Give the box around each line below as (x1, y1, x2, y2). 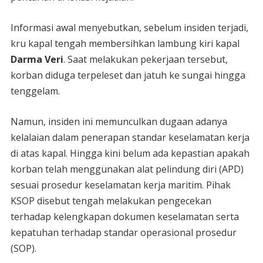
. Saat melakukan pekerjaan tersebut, (63, 52, 228, 66)
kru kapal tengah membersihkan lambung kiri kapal (10, 36, 240, 50)
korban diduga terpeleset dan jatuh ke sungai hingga (10, 68, 245, 82)
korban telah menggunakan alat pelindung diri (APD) (10, 162, 244, 176)
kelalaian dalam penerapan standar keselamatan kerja (10, 130, 249, 144)
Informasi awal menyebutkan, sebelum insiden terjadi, (10, 21, 248, 34)
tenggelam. (10, 84, 60, 97)
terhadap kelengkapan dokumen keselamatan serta (10, 210, 239, 223)
